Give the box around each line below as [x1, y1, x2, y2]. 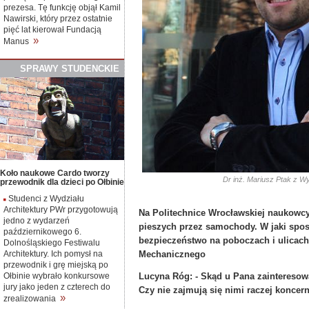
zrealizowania [3, 293, 60, 303]
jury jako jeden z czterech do [3, 281, 110, 291]
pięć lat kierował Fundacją [3, 25, 101, 34]
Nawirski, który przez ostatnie [3, 14, 112, 23]
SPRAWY [20, 63, 61, 74]
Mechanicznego [139, 248, 206, 259]
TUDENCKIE [68, 63, 119, 74]
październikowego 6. [3, 226, 81, 236]
